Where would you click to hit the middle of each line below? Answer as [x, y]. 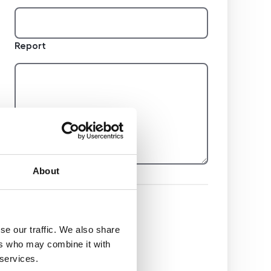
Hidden [47, 216]
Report [30, 46]
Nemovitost [41, 255]
